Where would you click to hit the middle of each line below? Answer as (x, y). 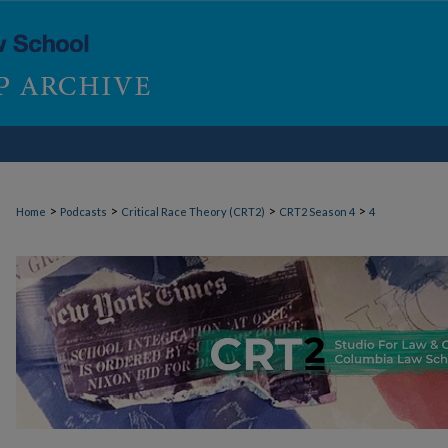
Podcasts (83, 211)
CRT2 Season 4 (317, 211)
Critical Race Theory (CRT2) (193, 211)
